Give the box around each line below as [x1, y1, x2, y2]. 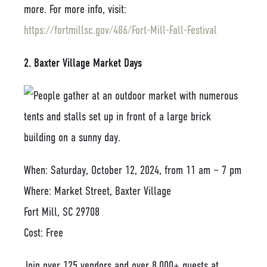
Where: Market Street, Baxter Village [24, 184, 171, 198]
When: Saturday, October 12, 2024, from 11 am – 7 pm [24, 163, 241, 177]
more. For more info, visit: [24, 2, 126, 16]
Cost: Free [24, 225, 63, 240]
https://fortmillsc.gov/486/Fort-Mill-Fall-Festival [24, 23, 217, 37]
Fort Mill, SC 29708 [24, 204, 100, 219]
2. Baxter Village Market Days [24, 55, 142, 70]
